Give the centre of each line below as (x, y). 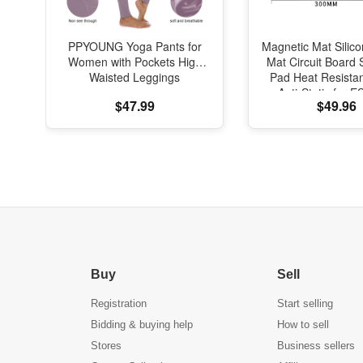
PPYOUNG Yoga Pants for (135, 46)
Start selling (305, 303)
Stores (106, 346)
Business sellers (316, 346)
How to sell (303, 325)
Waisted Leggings (135, 77)
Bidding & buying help (142, 325)
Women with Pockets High (135, 62)
